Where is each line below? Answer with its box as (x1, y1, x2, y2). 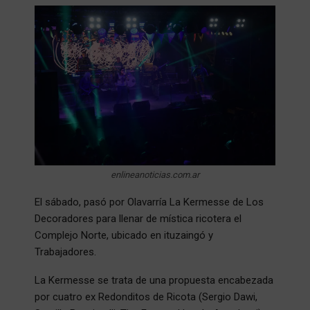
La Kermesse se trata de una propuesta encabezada (35, 273, 273, 286)
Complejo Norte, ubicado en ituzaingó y (35, 228, 213, 241)
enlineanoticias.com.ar (111, 169, 199, 180)
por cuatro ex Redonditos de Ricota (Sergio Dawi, (35, 290, 257, 303)
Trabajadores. (35, 245, 96, 258)
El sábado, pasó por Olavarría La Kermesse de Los (35, 195, 264, 208)
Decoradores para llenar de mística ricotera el (35, 212, 241, 225)
